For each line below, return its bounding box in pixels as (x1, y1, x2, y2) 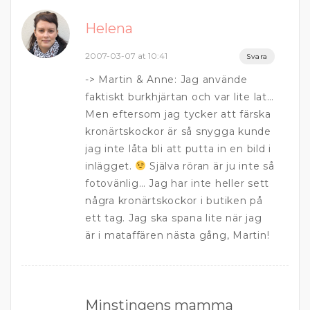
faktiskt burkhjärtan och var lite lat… (85, 91, 274, 103)
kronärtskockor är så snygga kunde (85, 125, 271, 138)
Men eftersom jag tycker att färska (85, 108, 271, 120)
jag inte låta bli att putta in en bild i (85, 143, 271, 155)
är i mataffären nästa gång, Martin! (85, 229, 270, 241)
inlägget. (85, 160, 136, 172)
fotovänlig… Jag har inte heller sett (85, 177, 269, 190)
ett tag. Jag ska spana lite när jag (85, 212, 262, 224)
